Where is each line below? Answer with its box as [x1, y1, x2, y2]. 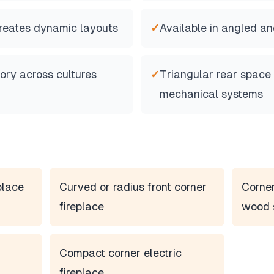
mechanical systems [160, 87, 263, 100]
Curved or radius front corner [59, 180, 207, 193]
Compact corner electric [59, 246, 182, 259]
